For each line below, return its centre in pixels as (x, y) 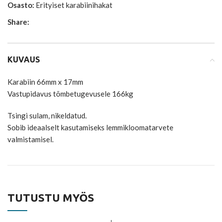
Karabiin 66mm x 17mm (45, 82)
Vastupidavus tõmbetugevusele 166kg (70, 94)
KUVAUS (24, 59)
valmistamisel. (30, 139)
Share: (18, 22)
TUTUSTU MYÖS (51, 197)
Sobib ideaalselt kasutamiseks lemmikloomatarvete (90, 127)
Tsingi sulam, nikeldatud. (47, 115)
